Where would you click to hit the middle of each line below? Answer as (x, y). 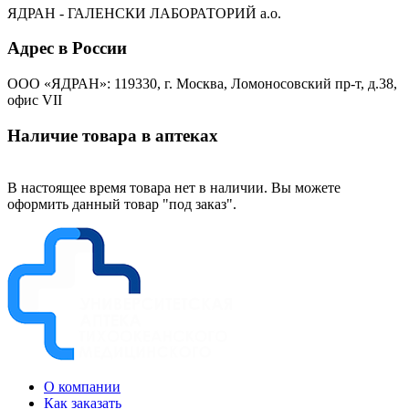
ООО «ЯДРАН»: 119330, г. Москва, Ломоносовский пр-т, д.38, (202, 84)
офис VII (35, 100)
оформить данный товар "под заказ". (122, 204)
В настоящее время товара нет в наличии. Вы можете (174, 187)
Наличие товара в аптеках (113, 135)
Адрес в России (67, 48)
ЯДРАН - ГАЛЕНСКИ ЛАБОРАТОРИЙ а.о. (144, 13)
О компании (82, 386)
